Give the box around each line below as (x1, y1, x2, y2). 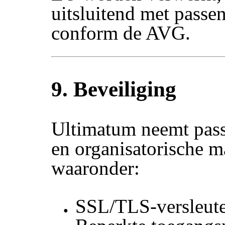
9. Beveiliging (51, 77, 177, 101)
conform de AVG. (51, 22, 191, 44)
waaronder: (51, 157, 140, 179)
